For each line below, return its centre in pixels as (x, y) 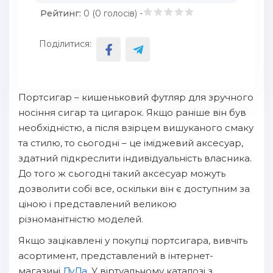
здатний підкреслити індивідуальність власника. (135, 158)
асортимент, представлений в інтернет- (116, 256)
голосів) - (122, 13)
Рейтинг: (61, 13)
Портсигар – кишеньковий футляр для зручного (136, 97)
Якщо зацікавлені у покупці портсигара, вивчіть (133, 240)
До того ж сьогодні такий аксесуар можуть (122, 173)
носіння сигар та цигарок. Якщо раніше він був (132, 112)
